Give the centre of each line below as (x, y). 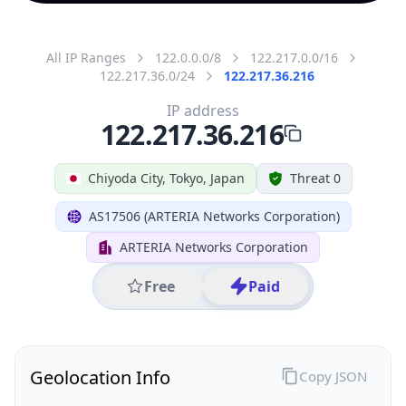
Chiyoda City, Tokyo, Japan (166, 178)
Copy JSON (333, 376)
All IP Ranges (86, 57)
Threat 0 (315, 178)
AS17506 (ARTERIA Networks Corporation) (214, 216)
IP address (203, 110)
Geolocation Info (100, 377)
